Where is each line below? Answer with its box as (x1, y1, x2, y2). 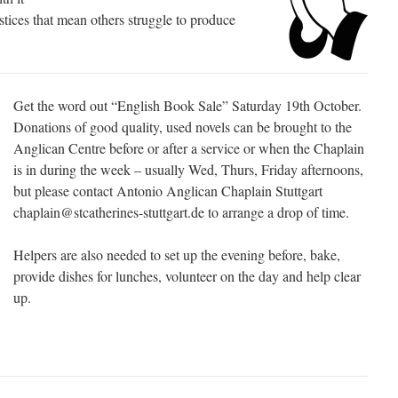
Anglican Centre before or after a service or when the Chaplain (13, 139, 364, 158)
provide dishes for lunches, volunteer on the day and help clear (13, 267, 361, 286)
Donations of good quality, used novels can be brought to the (13, 117, 352, 137)
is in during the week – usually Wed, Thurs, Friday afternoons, (13, 160, 363, 179)
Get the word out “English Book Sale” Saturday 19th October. (13, 96, 362, 115)
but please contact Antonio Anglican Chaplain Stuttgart (13, 181, 322, 201)
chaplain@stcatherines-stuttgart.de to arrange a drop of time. (13, 203, 349, 222)
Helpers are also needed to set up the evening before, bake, (13, 245, 340, 265)
